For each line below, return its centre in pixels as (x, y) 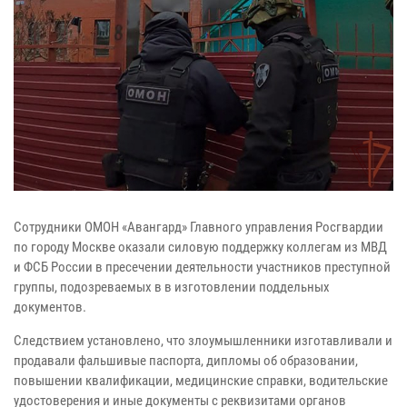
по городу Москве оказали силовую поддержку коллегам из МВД (200, 247)
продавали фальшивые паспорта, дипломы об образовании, (186, 360)
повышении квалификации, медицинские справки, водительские (201, 380)
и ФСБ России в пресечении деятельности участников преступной (202, 267)
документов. (50, 307)
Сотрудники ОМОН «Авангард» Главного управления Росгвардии (199, 227)
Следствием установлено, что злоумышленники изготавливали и (203, 340)
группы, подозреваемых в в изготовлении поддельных (172, 287)
